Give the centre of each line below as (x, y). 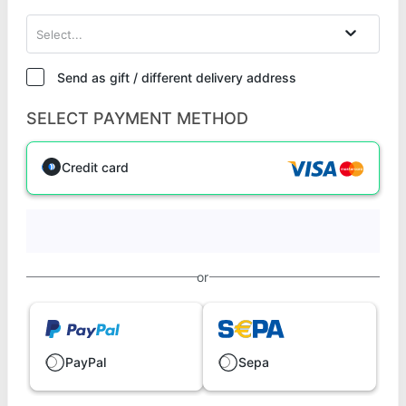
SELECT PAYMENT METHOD (137, 118)
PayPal (86, 362)
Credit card (95, 167)
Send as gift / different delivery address (177, 77)
